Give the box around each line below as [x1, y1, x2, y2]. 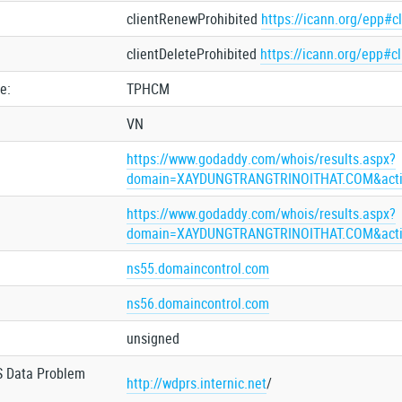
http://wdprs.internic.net [126, 373, 267, 393]
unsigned [126, 328, 179, 348]
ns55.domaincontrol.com [126, 258, 269, 278]
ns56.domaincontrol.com [126, 293, 269, 313]
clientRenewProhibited [126, 9, 261, 29]
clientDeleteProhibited [126, 44, 260, 64]
